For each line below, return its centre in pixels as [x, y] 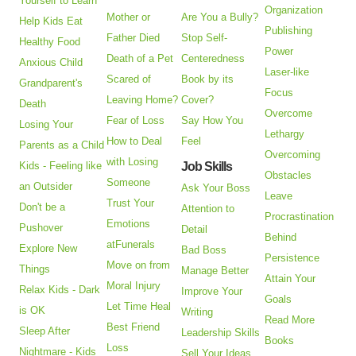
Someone [129, 183]
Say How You [213, 121]
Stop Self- [205, 38]
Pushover [41, 228]
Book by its [208, 79]
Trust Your [131, 203]
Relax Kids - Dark [60, 290]
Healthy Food [50, 42]
